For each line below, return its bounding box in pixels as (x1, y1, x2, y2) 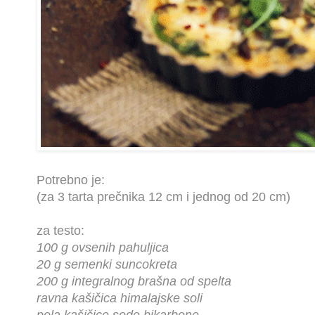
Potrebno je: (37, 173, 105, 188)
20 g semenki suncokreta (37, 257, 177, 272)
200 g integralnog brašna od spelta (37, 274, 231, 289)
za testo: (37, 224, 84, 238)
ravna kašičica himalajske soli (37, 291, 202, 306)
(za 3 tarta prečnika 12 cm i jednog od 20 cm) (37, 190, 290, 205)
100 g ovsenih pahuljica (37, 240, 169, 255)
